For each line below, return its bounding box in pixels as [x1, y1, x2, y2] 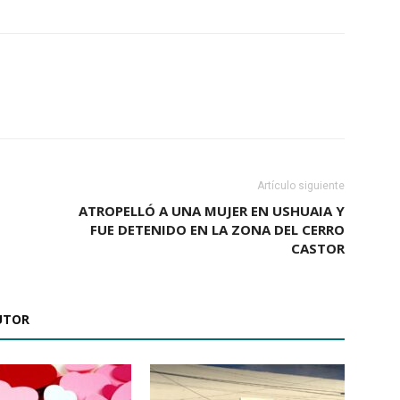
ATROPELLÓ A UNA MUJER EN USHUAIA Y [79, 202, 345, 220]
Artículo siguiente [257, 179, 345, 192]
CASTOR [291, 239, 345, 257]
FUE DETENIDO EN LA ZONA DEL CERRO [90, 221, 345, 238]
